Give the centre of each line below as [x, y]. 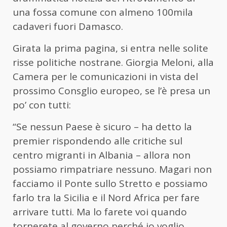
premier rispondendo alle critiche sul [98, 141]
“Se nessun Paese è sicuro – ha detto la [102, 127]
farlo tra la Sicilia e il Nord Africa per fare [106, 198]
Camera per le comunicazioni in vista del [105, 77]
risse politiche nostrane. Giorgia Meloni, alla [113, 63]
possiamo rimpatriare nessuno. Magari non [112, 169]
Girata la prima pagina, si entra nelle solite [110, 48]
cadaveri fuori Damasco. [68, 27]
